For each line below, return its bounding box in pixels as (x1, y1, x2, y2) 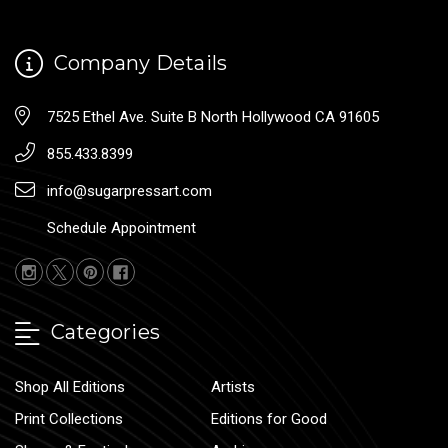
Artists (211, 378, 256, 396)
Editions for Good (211, 410, 328, 428)
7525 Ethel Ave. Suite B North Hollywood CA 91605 (47, 108, 379, 127)
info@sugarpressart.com (47, 182, 212, 201)
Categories (45, 320, 160, 345)
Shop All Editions (15, 378, 125, 396)
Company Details (48, 50, 228, 75)
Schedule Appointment (47, 219, 196, 238)
